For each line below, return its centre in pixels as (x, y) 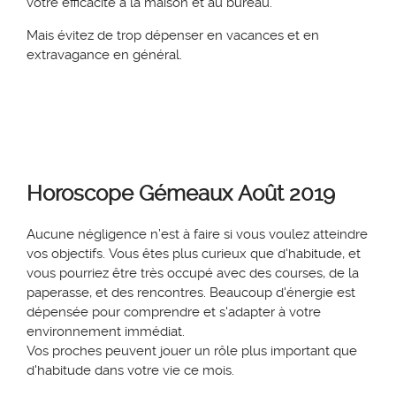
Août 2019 (284, 194)
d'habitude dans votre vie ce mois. (130, 371)
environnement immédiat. (107, 332)
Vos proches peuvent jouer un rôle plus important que (192, 351)
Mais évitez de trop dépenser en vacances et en (173, 36)
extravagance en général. (104, 55)
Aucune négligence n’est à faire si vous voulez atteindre (197, 235)
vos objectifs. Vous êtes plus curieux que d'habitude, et (194, 254)
